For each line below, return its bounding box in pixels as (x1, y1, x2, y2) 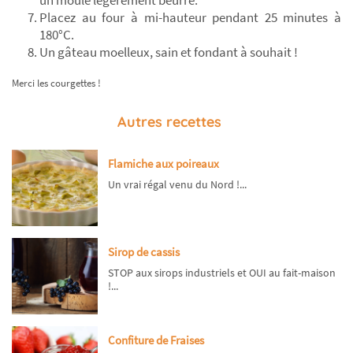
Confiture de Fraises (107, 333, 204, 348)
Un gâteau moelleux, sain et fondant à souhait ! (39, 43, 299, 61)
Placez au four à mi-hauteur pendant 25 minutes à (39, 9, 341, 27)
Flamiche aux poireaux (107, 156, 219, 172)
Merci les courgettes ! (12, 76, 101, 91)
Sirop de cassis (107, 244, 180, 260)
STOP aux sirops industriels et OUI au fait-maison (107, 266, 336, 281)
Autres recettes (117, 113, 221, 132)
